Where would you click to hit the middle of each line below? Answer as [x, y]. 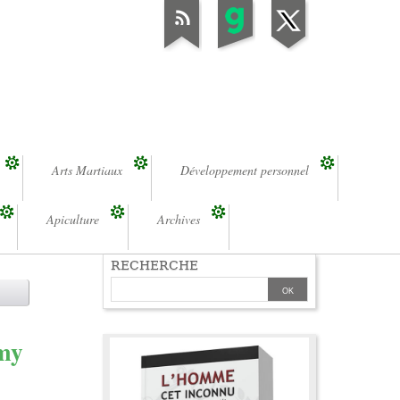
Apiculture [73, 220]
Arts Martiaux [87, 170]
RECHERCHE [155, 266]
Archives [179, 220]
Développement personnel [245, 170]
